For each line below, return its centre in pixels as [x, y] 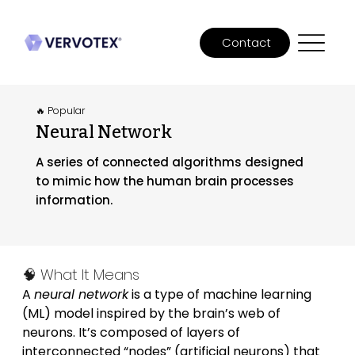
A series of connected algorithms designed [169, 162]
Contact [247, 42]
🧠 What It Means [80, 274]
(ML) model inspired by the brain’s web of [153, 313]
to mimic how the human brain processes [164, 181]
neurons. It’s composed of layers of [132, 332]
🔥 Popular [60, 110]
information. [74, 200]
